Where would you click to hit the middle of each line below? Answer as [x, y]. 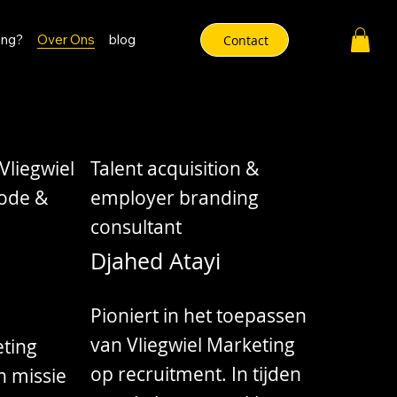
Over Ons [66, 39]
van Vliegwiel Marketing [193, 344]
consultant [139, 227]
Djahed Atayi [156, 261]
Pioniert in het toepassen [199, 315]
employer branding [175, 198]
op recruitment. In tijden [196, 374]
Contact [246, 40]
